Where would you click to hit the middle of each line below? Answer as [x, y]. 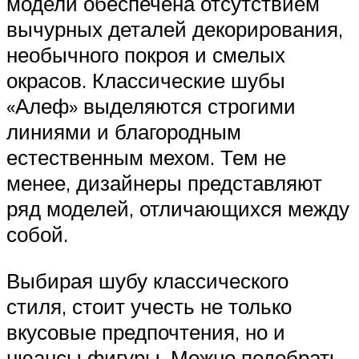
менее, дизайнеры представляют [164, 183]
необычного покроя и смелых [146, 55]
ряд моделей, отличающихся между [178, 209]
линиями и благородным [124, 132]
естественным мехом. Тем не [146, 157]
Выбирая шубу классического [147, 280]
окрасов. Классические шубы [146, 81]
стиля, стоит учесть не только [149, 306]
